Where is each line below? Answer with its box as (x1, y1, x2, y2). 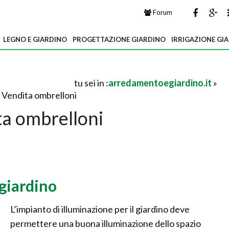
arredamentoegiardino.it (108, 77, 212, 88)
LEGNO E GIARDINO (3, 35, 67, 43)
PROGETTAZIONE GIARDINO (73, 35, 166, 43)
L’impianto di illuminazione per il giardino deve (10, 203, 190, 215)
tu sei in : (74, 77, 108, 88)
